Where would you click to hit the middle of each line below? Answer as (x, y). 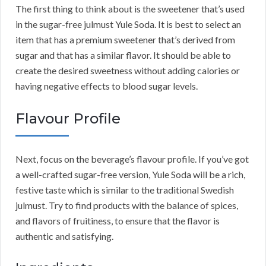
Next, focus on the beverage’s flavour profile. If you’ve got (132, 159)
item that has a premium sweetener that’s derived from (125, 40)
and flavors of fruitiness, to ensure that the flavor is (118, 221)
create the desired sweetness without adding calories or (128, 71)
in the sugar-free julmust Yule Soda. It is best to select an (128, 24)
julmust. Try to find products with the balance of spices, (127, 205)
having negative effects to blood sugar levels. (107, 86)
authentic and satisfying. (64, 236)
